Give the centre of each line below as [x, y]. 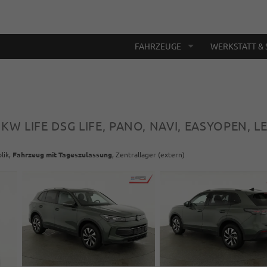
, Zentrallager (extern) [148, 155]
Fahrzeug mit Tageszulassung [62, 155]
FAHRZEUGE [158, 46]
